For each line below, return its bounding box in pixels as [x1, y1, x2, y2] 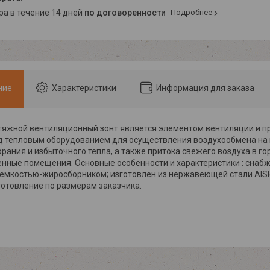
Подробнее [171, 7, 212, 17]
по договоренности [84, 7, 166, 17]
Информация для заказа [156, 83, 254, 93]
